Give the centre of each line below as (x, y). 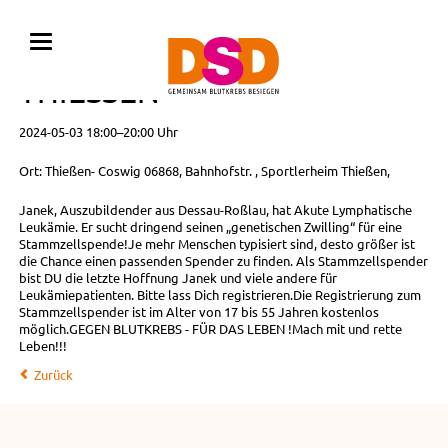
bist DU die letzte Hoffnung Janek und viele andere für (177, 278)
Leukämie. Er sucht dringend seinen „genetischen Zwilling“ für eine (210, 227)
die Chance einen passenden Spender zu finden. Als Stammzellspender (223, 261)
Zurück (53, 374)
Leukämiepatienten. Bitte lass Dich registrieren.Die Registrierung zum (219, 295)
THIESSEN (77, 91)
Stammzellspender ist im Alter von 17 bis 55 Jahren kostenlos (198, 312)
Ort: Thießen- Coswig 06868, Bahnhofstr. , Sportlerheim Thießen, (204, 171)
